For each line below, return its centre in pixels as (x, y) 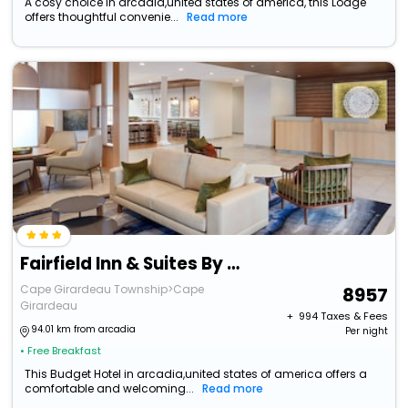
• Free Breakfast (61, 351)
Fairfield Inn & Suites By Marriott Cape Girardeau (234, 264)
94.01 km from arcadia (84, 330)
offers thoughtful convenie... (102, 17)
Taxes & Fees (354, 316)
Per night (366, 331)
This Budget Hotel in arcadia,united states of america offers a (196, 374)
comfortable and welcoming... (110, 389)
